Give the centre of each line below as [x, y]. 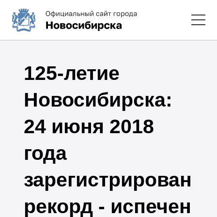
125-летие [71, 73]
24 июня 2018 [89, 126]
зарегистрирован [108, 179]
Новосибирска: [98, 100]
